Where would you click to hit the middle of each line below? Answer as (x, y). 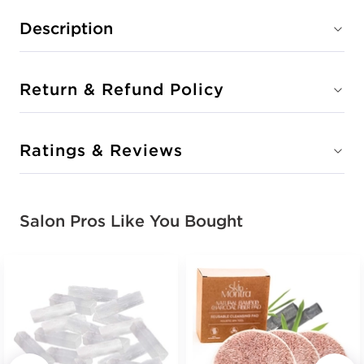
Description (66, 28)
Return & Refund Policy (122, 89)
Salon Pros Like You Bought (131, 221)
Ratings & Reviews (101, 150)
